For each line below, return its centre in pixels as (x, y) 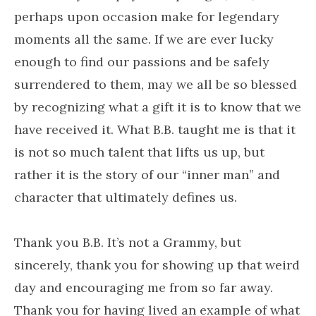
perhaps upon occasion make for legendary (147, 17)
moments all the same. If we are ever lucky (144, 39)
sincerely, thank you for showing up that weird (157, 265)
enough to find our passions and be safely (142, 62)
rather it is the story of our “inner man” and (147, 175)
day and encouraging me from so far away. (144, 287)
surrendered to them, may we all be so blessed (156, 84)
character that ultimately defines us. (126, 197)
